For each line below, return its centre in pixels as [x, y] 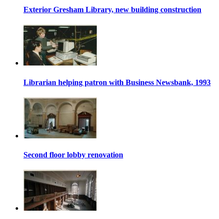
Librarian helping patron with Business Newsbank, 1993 [117, 82]
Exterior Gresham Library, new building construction [112, 10]
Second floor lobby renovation [73, 155]
